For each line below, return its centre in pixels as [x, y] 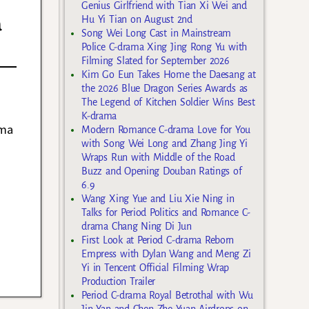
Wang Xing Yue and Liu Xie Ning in [158, 198]
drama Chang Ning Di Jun [137, 226]
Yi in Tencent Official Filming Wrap [156, 267]
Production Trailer [118, 281]
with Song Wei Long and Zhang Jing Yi [165, 143]
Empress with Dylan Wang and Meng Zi [166, 253]
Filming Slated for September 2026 [156, 60]
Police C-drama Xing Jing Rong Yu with [164, 47]
